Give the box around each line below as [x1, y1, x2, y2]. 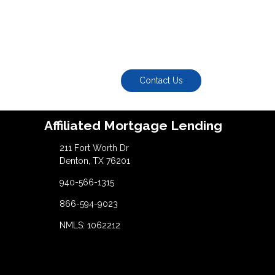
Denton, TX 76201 [59, 156, 130, 166]
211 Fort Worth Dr [59, 143, 129, 153]
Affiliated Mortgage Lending [44, 117, 222, 133]
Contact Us [139, 76, 184, 86]
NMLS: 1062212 [59, 220, 120, 231]
